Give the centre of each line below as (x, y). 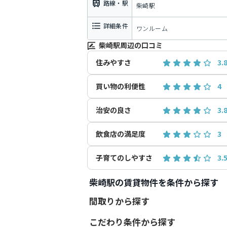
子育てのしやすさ (124, 158)
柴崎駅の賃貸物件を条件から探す (154, 182)
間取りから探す (119, 201)
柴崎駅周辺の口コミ (131, 45)
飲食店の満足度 (121, 134)
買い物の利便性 (121, 86)
